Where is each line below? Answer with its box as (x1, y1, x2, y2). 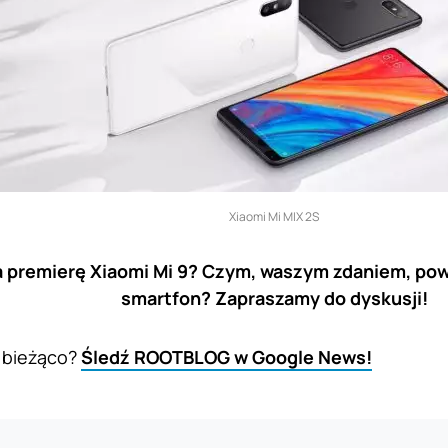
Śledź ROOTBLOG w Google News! (81, 345, 372, 369)
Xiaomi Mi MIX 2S (229, 208, 319, 225)
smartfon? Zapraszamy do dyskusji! (120, 286, 428, 310)
